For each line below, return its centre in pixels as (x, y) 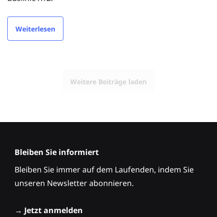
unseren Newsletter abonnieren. (74, 183)
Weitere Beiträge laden (108, 81)
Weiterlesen (35, 29)
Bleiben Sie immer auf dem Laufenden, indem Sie (104, 170)
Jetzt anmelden (54, 210)
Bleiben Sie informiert (57, 152)
